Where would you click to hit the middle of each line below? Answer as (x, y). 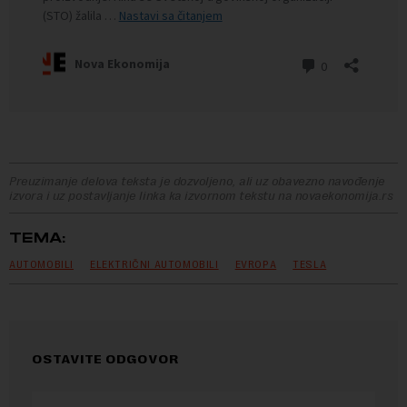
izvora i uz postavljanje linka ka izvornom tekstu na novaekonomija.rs (201, 196)
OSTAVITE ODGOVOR (105, 359)
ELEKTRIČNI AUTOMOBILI (154, 265)
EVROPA (256, 265)
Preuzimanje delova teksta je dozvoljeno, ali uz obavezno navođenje (197, 181)
